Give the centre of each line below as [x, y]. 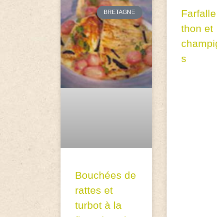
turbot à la [99, 205]
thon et [197, 29]
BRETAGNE [120, 12]
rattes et [94, 190]
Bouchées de [106, 175]
